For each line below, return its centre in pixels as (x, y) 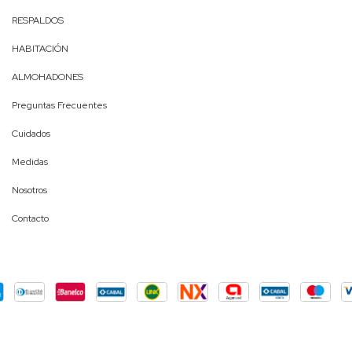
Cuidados (31, 133)
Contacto (30, 218)
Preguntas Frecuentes (59, 105)
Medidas (30, 161)
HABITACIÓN (40, 48)
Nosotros (29, 190)
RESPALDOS (38, 20)
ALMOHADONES (48, 77)
